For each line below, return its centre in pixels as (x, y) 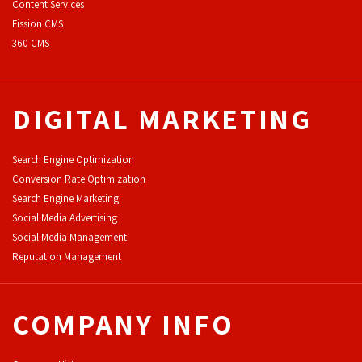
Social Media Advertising (65, 217)
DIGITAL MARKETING (162, 118)
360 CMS (31, 43)
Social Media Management (69, 237)
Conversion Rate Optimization (79, 179)
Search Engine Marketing (65, 198)
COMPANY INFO (123, 323)
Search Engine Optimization (73, 159)
